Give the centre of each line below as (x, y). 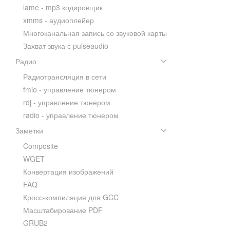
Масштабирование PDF (63, 210)
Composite (41, 146)
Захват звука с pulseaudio (66, 45)
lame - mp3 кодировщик (63, 7)
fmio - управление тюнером (70, 89)
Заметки (29, 130)
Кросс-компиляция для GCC (71, 197)
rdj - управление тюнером (67, 102)
